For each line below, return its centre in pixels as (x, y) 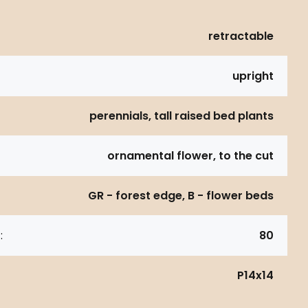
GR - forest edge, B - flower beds (181, 195)
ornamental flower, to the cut (190, 155)
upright (253, 76)
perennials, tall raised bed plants (181, 115)
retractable (241, 36)
